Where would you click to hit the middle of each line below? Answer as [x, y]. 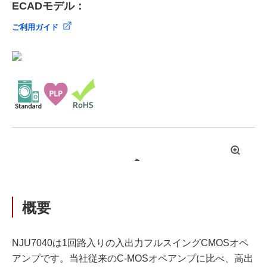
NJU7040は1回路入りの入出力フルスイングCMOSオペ [130, 243]
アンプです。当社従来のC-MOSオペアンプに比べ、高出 [133, 258]
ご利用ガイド [35, 27]
